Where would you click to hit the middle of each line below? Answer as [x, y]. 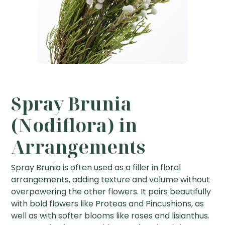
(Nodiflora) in [74, 126]
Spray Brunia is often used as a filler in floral [96, 168]
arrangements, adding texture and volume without [111, 180]
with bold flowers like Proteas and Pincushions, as [108, 204]
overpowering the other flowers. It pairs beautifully [111, 192]
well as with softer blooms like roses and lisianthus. [110, 216]
